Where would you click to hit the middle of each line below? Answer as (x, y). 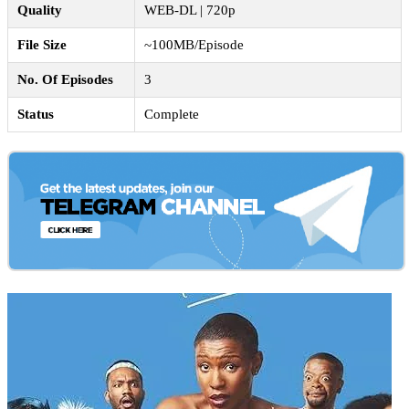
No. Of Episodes (65, 80)
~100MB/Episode (194, 45)
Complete (172, 115)
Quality (40, 10)
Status (36, 115)
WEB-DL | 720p (190, 10)
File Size (42, 45)
